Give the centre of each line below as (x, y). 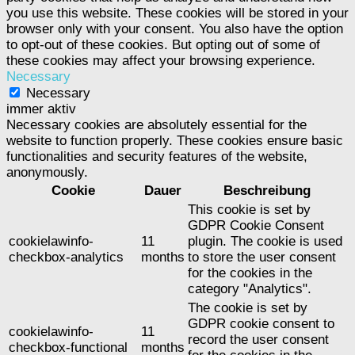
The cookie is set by (248, 307)
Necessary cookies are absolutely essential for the (157, 124)
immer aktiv (41, 109)
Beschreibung (267, 190)
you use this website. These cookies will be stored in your (177, 13)
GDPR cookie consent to (261, 323)
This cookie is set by (249, 209)
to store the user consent (262, 257)
